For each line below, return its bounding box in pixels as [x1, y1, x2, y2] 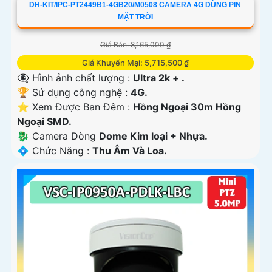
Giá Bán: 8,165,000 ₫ [100, 39, 171, 49]
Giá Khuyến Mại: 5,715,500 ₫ [81, 57, 189, 67]
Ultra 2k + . [133, 71, 185, 84]
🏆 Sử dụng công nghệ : [17, 86, 131, 98]
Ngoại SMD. [17, 115, 72, 127]
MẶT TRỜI [117, 12, 153, 21]
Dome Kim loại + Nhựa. [99, 129, 208, 142]
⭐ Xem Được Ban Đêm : [17, 100, 133, 113]
